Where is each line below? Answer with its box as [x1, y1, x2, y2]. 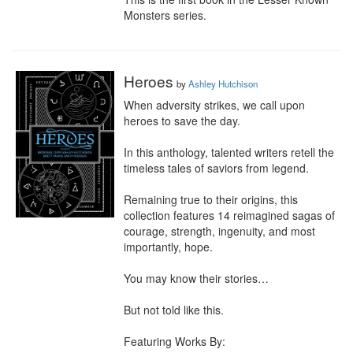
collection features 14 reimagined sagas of [124, 207, 335, 223]
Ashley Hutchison [188, 77, 258, 90]
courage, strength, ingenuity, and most [124, 223, 315, 239]
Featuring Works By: [124, 333, 225, 349]
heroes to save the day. [124, 113, 240, 128]
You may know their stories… [124, 270, 269, 286]
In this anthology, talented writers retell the [124, 144, 334, 160]
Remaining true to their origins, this [124, 191, 298, 207]
